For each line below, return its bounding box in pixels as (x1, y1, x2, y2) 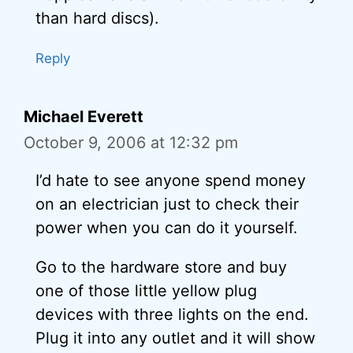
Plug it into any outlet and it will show (35, 328, 315, 347)
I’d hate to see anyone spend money (35, 170, 306, 190)
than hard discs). (35, 8, 159, 28)
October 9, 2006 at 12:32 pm (24, 132, 238, 152)
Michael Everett (24, 106, 143, 126)
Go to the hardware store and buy (35, 257, 287, 277)
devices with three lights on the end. (35, 304, 309, 324)
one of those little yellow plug (35, 281, 257, 300)
